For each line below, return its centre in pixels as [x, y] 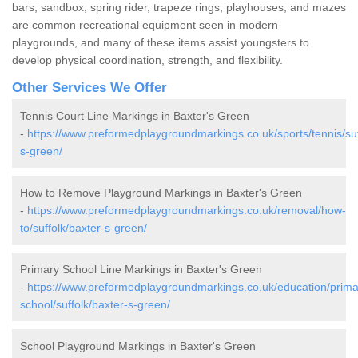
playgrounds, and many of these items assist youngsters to [161, 43]
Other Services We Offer [89, 88]
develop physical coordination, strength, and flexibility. [147, 60]
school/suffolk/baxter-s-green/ [95, 305]
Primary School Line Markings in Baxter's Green [141, 270]
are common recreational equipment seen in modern [145, 25]
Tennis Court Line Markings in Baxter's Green [135, 116]
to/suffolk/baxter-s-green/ [84, 228]
